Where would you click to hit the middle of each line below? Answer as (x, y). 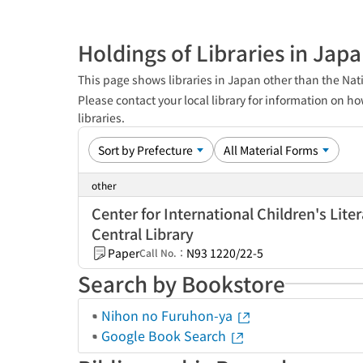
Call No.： (163, 252)
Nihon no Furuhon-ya (169, 315)
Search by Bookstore (181, 283)
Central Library (143, 233)
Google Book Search (165, 335)
